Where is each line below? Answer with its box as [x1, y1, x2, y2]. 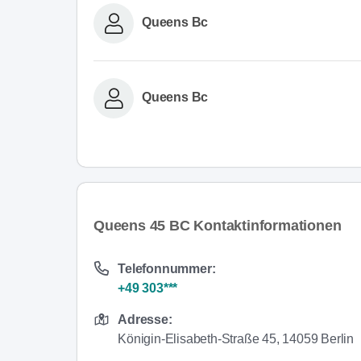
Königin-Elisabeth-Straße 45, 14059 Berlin [118, 331, 355, 346]
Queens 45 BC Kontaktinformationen [93, 217, 342, 234]
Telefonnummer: [118, 261, 216, 276]
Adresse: [118, 312, 172, 326]
